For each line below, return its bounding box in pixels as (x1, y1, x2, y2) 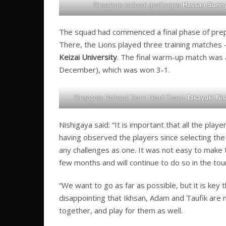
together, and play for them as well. (59, 205, 183, 216)
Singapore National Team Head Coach (73, 92, 187, 102)
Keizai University (59, 52, 117, 63)
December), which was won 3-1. (59, 65, 170, 75)
